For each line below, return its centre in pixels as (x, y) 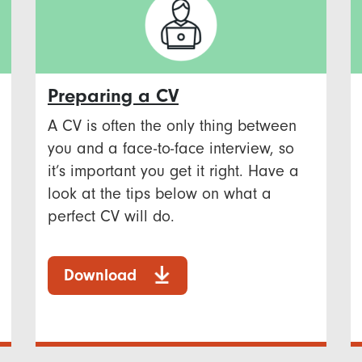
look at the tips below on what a (160, 193)
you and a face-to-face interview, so (171, 148)
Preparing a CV (113, 95)
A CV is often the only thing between (172, 125)
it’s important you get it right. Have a (173, 170)
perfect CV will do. (111, 216)
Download (100, 275)
